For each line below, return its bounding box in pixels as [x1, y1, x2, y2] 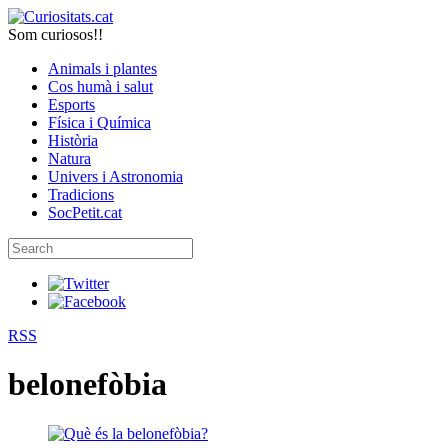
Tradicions [48, 186, 114, 203]
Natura [48, 150, 91, 167]
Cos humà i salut [48, 78, 153, 95]
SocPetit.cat [48, 204, 122, 221]
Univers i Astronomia [48, 168, 183, 185]
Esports [48, 96, 95, 113]
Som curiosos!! [8, 26, 103, 43]
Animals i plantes [48, 60, 157, 77]
